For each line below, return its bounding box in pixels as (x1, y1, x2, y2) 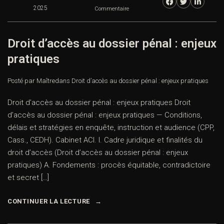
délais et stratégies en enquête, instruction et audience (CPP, (7, 123, 214, 132)
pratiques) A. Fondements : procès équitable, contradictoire (7, 160, 210, 170)
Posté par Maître (7, 77, 55, 85)
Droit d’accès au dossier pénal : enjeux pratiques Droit (7, 98, 190, 107)
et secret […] (7, 173, 49, 182)
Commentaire (94, 5, 129, 12)
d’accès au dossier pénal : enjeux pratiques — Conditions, (7, 110, 202, 120)
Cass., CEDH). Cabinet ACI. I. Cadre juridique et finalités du (7, 135, 202, 145)
